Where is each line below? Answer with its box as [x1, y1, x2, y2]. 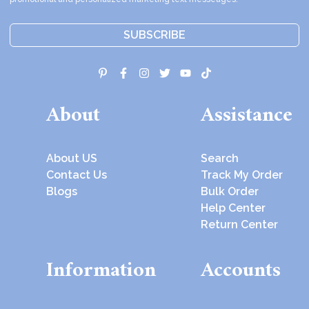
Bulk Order [201, 185, 259, 199]
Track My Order [201, 168, 283, 182]
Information [46, 252, 157, 289]
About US [46, 152, 98, 166]
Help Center [201, 201, 266, 215]
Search [201, 152, 239, 166]
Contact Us [46, 168, 108, 182]
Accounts [201, 252, 281, 289]
